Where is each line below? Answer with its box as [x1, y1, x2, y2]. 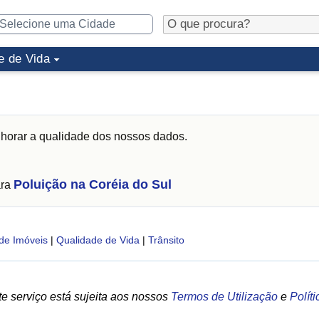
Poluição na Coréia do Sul [14, 177, 172, 192]
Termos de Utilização [171, 291, 278, 303]
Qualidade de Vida [56, 234, 140, 246]
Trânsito [147, 234, 184, 246]
